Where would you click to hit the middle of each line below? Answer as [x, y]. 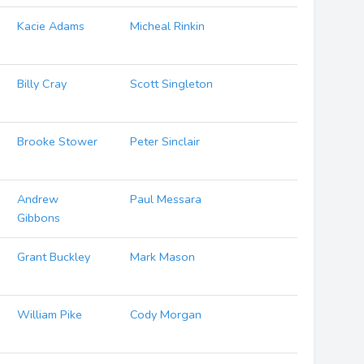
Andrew [38, 199]
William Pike [50, 314]
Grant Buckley [54, 257]
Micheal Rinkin [168, 26]
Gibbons [39, 218]
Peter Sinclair [165, 141]
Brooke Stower [58, 141]
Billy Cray [42, 84]
